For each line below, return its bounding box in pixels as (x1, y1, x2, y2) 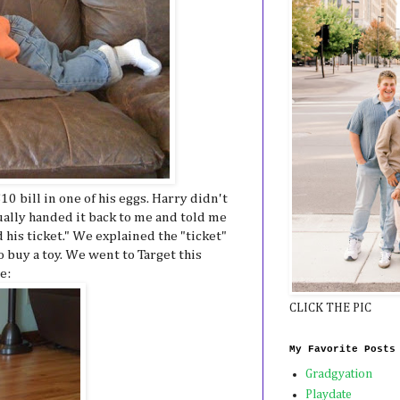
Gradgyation (304, 368, 372, 381)
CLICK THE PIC (289, 301, 371, 314)
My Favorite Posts (289, 343, 396, 354)
